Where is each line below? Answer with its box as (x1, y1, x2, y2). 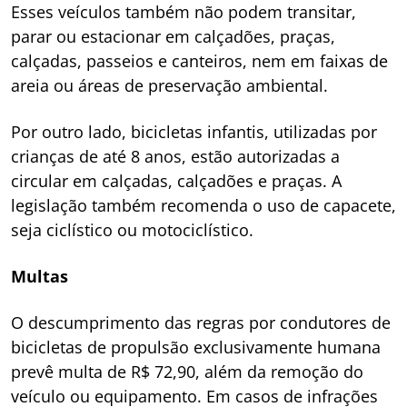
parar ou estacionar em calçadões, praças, (11, 25, 335, 47)
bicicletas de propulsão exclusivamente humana (11, 335, 381, 358)
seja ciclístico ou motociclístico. (11, 218, 253, 241)
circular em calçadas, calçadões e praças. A (11, 169, 342, 192)
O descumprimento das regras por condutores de (11, 311, 391, 333)
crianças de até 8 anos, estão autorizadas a (11, 144, 340, 167)
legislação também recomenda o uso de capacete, (11, 194, 396, 216)
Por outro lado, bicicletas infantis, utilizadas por (11, 120, 377, 143)
